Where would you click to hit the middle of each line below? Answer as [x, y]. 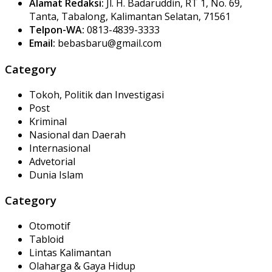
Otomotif [50, 226]
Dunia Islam [56, 175]
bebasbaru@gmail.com [108, 43]
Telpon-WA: [57, 30]
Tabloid [46, 239]
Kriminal [48, 121]
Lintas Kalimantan [70, 252]
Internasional [60, 148]
